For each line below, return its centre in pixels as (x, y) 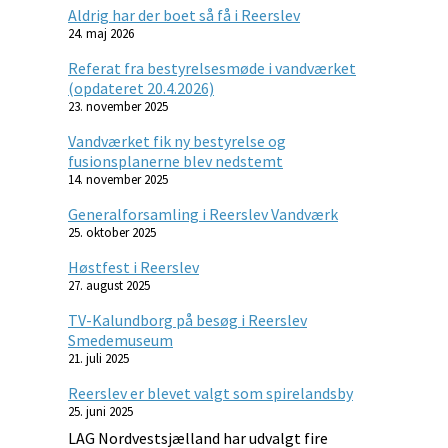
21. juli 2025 (98, 358)
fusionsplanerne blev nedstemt (175, 160)
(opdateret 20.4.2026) (141, 87)
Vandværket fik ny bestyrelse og (177, 140)
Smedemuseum (120, 339)
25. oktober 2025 (112, 232)
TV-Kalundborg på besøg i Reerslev (187, 319)
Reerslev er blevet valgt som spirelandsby (210, 392)
